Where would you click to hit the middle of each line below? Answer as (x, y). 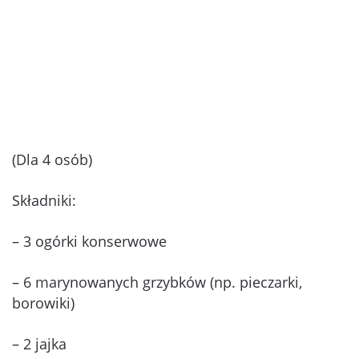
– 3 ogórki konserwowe (89, 241)
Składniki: (44, 200)
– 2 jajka (39, 343)
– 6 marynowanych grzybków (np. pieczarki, (157, 282)
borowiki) (43, 303)
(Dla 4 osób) (52, 159)
